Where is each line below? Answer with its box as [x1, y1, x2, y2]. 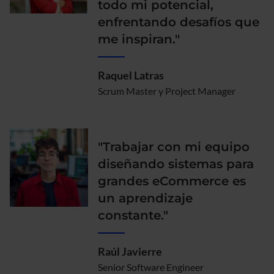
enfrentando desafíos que [97, 14, 259, 29]
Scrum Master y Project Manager [97, 84, 235, 97]
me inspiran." [97, 31, 180, 46]
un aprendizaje [97, 190, 193, 206]
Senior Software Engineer [97, 261, 204, 273]
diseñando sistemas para [97, 156, 254, 171]
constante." [97, 207, 168, 223]
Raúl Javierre [97, 244, 162, 258]
